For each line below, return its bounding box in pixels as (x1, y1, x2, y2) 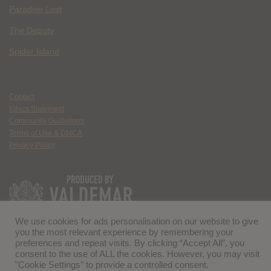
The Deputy (9, 25, 54, 35)
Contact (9, 93, 34, 101)
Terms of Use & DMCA (9, 129, 82, 137)
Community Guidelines (9, 117, 84, 125)
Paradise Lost (9, 4, 62, 14)
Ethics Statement (9, 105, 64, 113)
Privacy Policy (9, 141, 55, 149)
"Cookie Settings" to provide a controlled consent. (15, 260, 209, 270)
